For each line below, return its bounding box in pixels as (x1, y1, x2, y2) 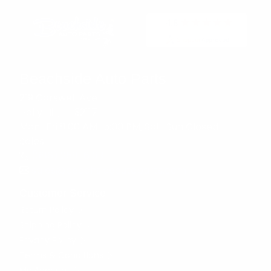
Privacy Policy (19, 233, 79, 246)
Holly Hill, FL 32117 (19, 105, 97, 119)
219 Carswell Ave (19, 90, 97, 105)
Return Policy (19, 203, 76, 216)
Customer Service (19, 186, 106, 199)
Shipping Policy (19, 218, 84, 231)
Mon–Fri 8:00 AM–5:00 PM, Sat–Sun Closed (19, 119, 218, 134)
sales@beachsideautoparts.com (31, 163, 186, 177)
